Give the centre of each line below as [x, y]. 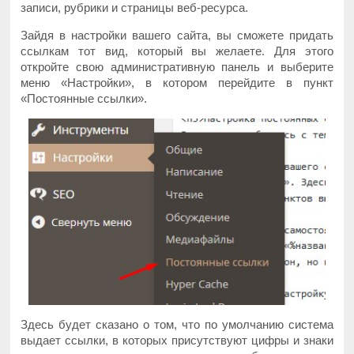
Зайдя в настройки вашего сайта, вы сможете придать [177, 35]
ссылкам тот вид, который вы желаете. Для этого [177, 51]
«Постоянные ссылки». [84, 98]
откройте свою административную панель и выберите [177, 66]
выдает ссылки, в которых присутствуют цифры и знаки [177, 341]
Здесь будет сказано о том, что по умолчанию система [177, 325]
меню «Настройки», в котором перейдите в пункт [177, 82]
